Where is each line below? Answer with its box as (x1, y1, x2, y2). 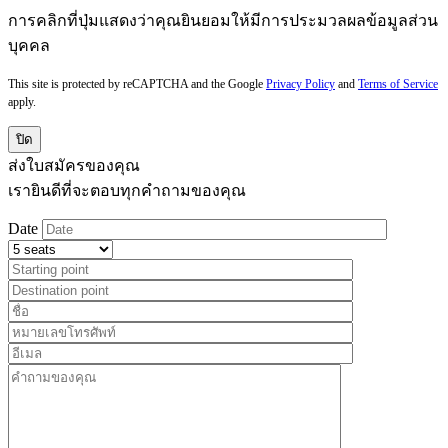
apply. (8, 95, 36, 110)
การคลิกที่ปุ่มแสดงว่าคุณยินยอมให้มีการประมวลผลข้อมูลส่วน (8, 12, 438, 30)
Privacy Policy (266, 77, 335, 92)
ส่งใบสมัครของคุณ (8, 157, 140, 175)
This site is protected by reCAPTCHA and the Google (8, 77, 266, 92)
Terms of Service (358, 77, 438, 92)
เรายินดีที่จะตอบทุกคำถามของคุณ (8, 182, 246, 200)
